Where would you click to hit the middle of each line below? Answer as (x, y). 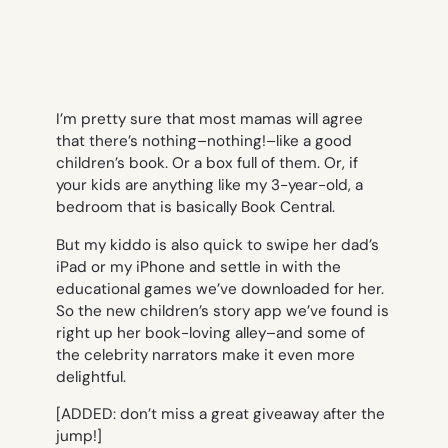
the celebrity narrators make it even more (205, 354)
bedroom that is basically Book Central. (195, 207)
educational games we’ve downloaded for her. (220, 288)
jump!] (79, 435)
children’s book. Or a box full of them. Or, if (207, 163)
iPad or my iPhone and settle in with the (198, 266)
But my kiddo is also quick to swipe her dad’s (217, 244)
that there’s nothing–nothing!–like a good (204, 141)
